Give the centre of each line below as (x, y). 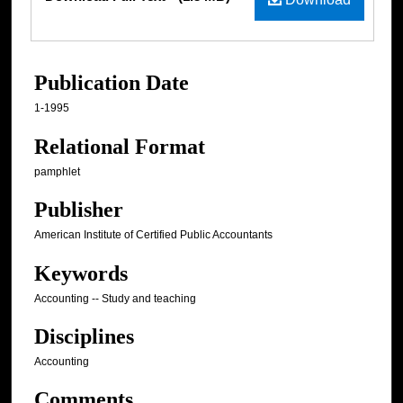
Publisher (79, 210)
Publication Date (112, 83)
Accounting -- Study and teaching (115, 298)
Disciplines (84, 337)
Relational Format (120, 146)
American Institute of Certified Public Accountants (153, 235)
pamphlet (57, 171)
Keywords (81, 273)
